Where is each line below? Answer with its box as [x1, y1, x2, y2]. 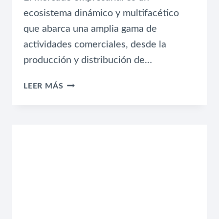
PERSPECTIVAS [63, 79, 123, 87]
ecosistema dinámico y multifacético [23, 8, 179, 18]
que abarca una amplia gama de [23, 23, 157, 34]
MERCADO [63, 103, 106, 111]
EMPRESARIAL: [63, 115, 122, 124]
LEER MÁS [23, 82, 64, 90]
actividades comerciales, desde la [23, 39, 166, 49]
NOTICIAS [63, 128, 103, 136]
